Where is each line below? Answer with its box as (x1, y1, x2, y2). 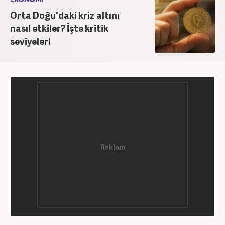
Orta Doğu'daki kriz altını (10, 8, 120, 21)
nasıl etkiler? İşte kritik (10, 21, 108, 34)
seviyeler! (10, 34, 51, 47)
